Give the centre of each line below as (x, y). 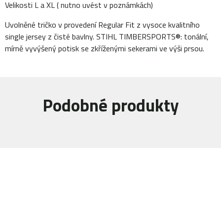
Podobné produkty (110, 105)
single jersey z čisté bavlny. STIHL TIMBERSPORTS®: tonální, (107, 36)
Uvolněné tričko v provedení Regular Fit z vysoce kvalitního (102, 24)
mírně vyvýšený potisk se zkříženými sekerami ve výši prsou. (105, 48)
